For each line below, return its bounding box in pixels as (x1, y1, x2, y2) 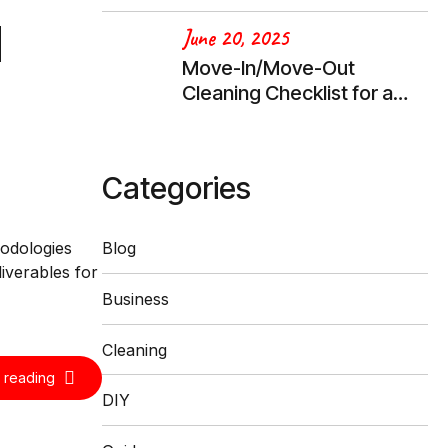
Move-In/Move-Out (182, 56, 355, 81)
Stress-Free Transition (182, 106, 383, 131)
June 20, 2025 (182, 23, 289, 52)
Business (102, 289, 169, 310)
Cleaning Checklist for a (182, 81, 393, 106)
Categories (102, 170, 251, 207)
